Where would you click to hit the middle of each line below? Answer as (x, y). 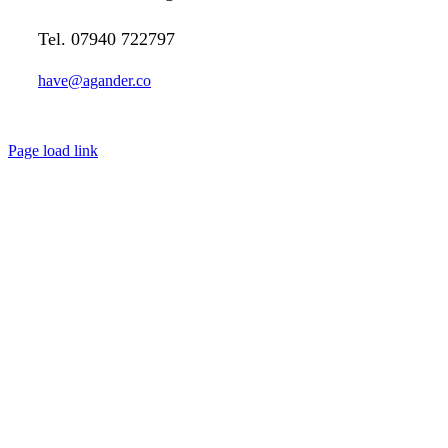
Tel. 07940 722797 (106, 39)
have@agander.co (94, 81)
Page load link (53, 151)
